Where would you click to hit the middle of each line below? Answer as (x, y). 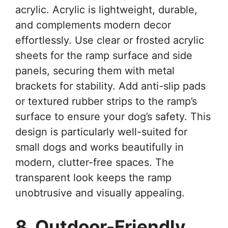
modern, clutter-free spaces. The (95, 162)
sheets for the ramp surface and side (104, 55)
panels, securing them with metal (95, 70)
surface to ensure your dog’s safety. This (113, 116)
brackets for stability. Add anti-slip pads (110, 86)
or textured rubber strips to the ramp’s (106, 101)
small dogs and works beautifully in (99, 147)
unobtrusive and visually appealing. (100, 193)
